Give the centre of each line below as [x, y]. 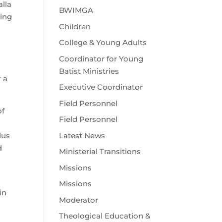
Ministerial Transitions [100, 151]
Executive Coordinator [101, 87]
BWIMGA [76, 10]
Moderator [79, 200]
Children [75, 26]
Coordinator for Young [101, 58]
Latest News [82, 135]
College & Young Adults [103, 42]
